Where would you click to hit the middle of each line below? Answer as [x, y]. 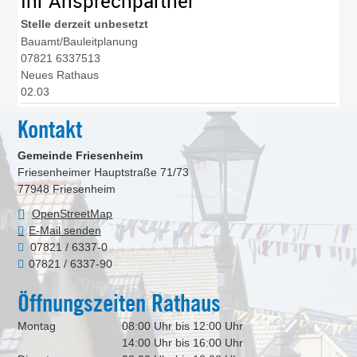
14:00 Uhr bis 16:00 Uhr [183, 343]
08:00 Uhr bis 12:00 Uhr [183, 326]
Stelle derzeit [56, 24]
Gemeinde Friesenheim [80, 156]
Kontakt [50, 130]
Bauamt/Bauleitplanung [80, 42]
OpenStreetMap [73, 214]
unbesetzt [122, 24]
